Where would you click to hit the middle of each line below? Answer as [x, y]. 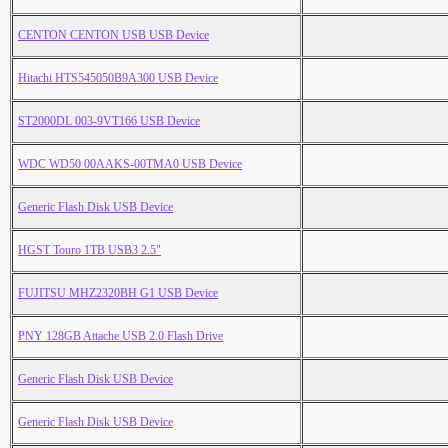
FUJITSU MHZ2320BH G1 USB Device [118, 293]
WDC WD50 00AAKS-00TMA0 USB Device [130, 164]
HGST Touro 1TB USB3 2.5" [89, 250]
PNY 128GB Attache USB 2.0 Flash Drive [120, 336]
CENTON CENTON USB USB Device [113, 35]
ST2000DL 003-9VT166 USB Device [109, 121]
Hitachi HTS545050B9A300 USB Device [118, 78]
